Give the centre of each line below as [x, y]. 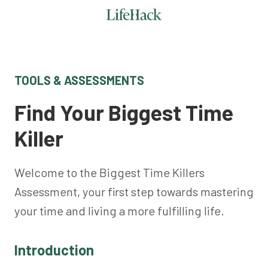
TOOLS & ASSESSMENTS [79, 80]
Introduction [54, 250]
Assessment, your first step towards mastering [134, 191]
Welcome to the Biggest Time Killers [109, 172]
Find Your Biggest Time [124, 112]
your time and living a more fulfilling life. [119, 211]
